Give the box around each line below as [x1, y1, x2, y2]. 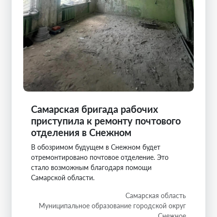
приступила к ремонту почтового [31, 114, 181, 126]
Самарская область [125, 191, 186, 200]
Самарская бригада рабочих [31, 103, 158, 115]
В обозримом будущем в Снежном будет [31, 142, 160, 151]
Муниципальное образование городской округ [39, 201, 186, 210]
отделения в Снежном [31, 126, 131, 138]
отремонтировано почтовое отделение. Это [31, 153, 169, 161]
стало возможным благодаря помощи [31, 163, 152, 171]
